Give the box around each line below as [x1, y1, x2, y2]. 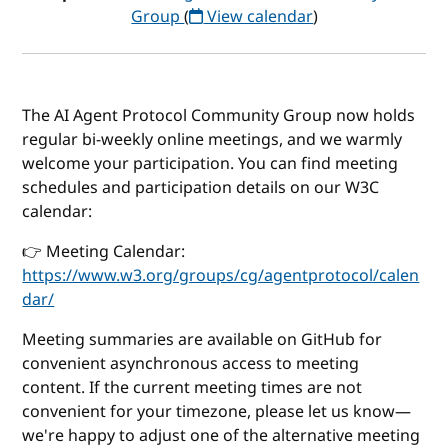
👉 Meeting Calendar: [22, 239, 186, 264]
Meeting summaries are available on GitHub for [22, 327, 383, 352]
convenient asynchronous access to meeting [22, 351, 360, 376]
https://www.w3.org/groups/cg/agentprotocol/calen [22, 263, 420, 288]
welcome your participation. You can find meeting [22, 151, 399, 176]
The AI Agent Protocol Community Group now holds [22, 103, 416, 128]
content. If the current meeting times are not [22, 375, 363, 400]
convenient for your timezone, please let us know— [22, 399, 412, 424]
